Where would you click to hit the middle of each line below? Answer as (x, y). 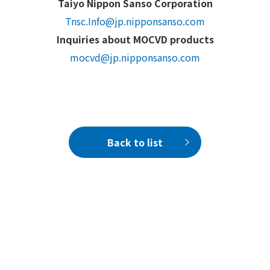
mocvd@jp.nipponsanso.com (135, 58)
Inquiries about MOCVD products (135, 39)
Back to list (135, 143)
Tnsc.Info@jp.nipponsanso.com (135, 21)
